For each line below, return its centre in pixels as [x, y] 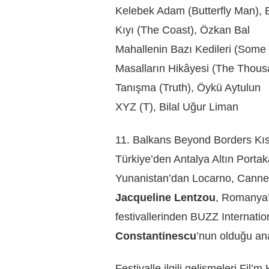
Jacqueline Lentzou [165, 197]
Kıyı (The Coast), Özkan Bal [183, 30]
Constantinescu [156, 236]
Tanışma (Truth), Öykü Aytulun [188, 88]
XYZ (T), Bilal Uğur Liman [177, 107]
